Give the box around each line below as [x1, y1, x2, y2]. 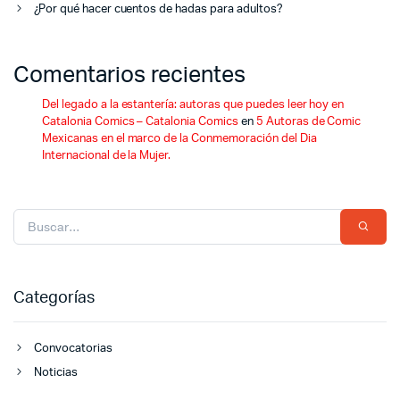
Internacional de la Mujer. [42, 150, 171, 162]
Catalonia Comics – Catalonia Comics [42, 116, 238, 129]
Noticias [34, 367, 78, 379]
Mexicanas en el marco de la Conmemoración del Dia [42, 133, 317, 146]
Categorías [13, 290, 95, 307]
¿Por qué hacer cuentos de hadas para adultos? [34, 4, 283, 16]
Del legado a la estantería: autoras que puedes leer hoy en [42, 99, 345, 112]
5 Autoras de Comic [255, 116, 362, 129]
